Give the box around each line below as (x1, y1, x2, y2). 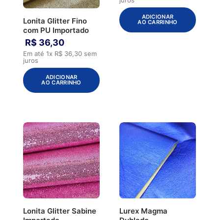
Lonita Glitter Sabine (23, 206, 97, 216)
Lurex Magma (119, 206, 167, 216)
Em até (23, 49, 47, 57)
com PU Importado (23, 25, 89, 35)
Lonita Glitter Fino (23, 16, 87, 26)
